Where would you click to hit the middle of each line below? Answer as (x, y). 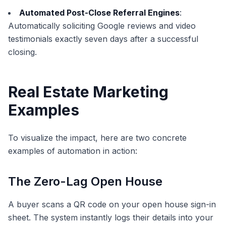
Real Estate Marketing (88, 92)
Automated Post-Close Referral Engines (99, 12)
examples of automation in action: (73, 151)
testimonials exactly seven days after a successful (103, 39)
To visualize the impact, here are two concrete (97, 137)
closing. (22, 52)
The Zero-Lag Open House (85, 181)
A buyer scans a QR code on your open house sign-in (112, 204)
